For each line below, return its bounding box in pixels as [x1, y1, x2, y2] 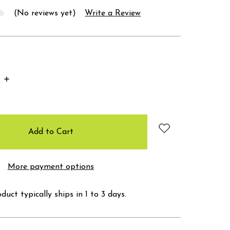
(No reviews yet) [14, 9, 76, 17]
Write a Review [85, 9, 141, 17]
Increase [3, 74, 33, 83]
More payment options [7, 162, 94, 171]
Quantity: [3, 83, 39, 91]
